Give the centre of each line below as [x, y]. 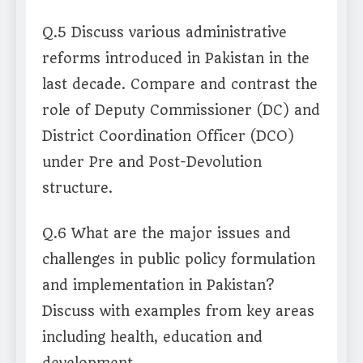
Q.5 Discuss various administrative [164, 33]
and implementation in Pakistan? [158, 286]
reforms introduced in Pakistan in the [176, 59]
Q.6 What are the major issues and [167, 234]
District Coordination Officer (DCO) [168, 137]
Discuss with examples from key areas [178, 312]
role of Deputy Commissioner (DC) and [181, 111]
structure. [77, 188]
